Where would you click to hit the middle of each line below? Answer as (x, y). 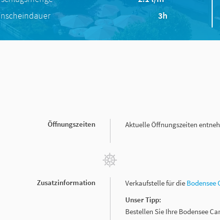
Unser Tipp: (144, 199)
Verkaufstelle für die (156, 183)
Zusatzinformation (66, 182)
